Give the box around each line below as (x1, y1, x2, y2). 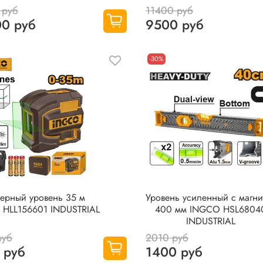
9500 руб (145, 15, 204, 35)
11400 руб (145, 3, 193, 19)
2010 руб (145, 230, 188, 246)
